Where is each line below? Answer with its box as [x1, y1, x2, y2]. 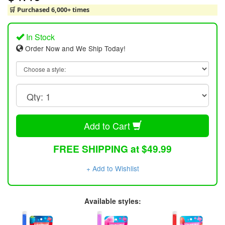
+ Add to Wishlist [86, 163, 139, 174]
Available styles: [84, 196, 141, 206]
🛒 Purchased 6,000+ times [9, 6, 89, 15]
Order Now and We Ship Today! [23, 43, 126, 53]
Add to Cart [83, 119, 133, 132]
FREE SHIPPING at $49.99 [53, 142, 172, 156]
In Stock [24, 31, 55, 43]
